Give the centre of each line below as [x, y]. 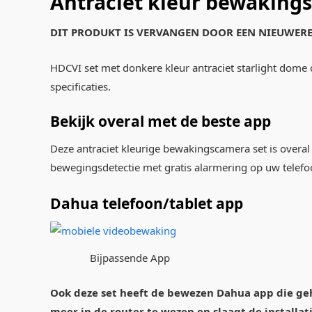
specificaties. [80, 86]
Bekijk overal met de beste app [161, 122]
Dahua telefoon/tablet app [147, 204]
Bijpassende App [130, 258]
